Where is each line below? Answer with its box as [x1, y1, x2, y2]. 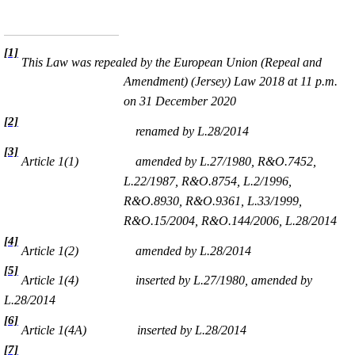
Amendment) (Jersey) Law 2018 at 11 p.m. [124, 74, 338, 89]
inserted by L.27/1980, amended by [136, 273, 312, 287]
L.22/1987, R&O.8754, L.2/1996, [124, 174, 292, 188]
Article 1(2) [18, 243, 78, 258]
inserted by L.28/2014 [137, 323, 246, 337]
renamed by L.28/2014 [136, 124, 249, 138]
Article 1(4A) [18, 323, 86, 337]
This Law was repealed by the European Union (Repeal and [18, 55, 322, 69]
